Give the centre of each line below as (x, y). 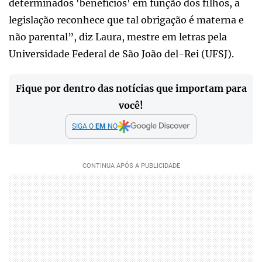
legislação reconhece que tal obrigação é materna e (126, 20)
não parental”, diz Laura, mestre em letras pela (118, 37)
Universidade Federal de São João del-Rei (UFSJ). (121, 54)
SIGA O (84, 126)
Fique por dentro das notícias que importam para (131, 88)
